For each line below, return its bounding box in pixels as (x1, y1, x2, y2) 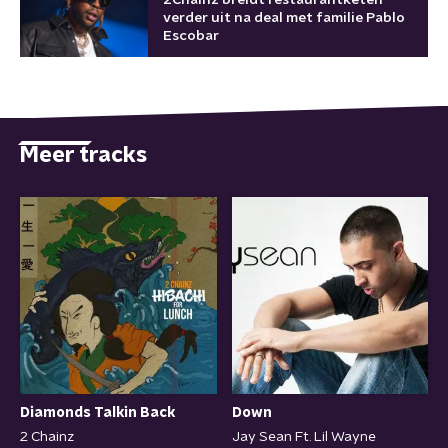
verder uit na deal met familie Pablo (163, 11, 405, 25)
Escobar (163, 29, 219, 43)
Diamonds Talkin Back (20, 405, 175, 420)
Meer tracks (20, 143, 147, 166)
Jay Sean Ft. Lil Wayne (231, 429, 376, 444)
